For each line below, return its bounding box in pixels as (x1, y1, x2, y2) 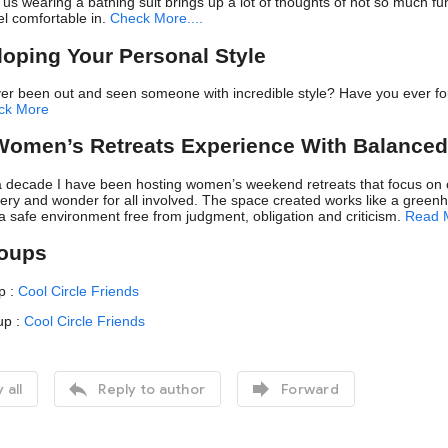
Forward (281, 379, 339, 398)
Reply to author (98, 379, 205, 398)
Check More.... (110, 10, 203, 27)
